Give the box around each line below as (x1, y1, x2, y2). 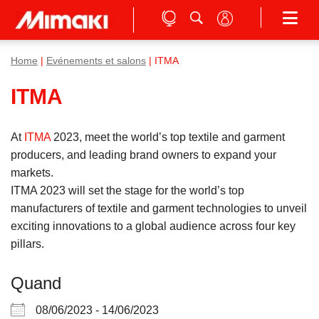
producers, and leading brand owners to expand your (11, 149, 276, 161)
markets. (11, 167, 53, 179)
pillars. (11, 238, 44, 250)
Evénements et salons (46, 56, 146, 66)
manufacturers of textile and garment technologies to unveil (11, 202, 307, 214)
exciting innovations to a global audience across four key (11, 220, 296, 232)
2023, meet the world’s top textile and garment (51, 131, 285, 143)
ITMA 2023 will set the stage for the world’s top (11, 184, 244, 197)
